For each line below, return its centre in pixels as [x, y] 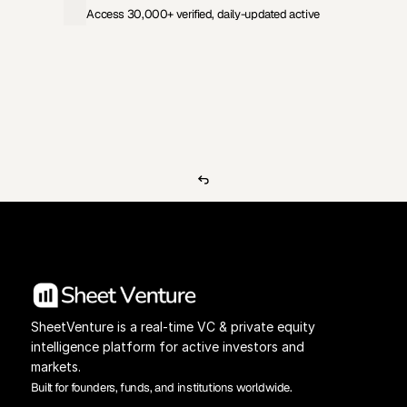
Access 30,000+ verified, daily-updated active [203, 14]
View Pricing [131, 84]
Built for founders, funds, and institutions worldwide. [161, 387]
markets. [55, 367]
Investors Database [276, 84]
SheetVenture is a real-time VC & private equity [173, 327]
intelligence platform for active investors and [167, 347]
